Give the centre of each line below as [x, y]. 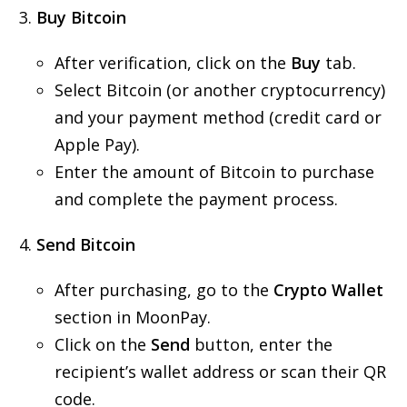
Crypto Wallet [328, 290]
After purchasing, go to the [164, 290]
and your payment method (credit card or [218, 117]
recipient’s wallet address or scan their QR [220, 372]
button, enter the [261, 344]
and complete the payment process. [196, 199]
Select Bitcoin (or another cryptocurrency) [220, 90]
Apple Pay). [97, 144]
